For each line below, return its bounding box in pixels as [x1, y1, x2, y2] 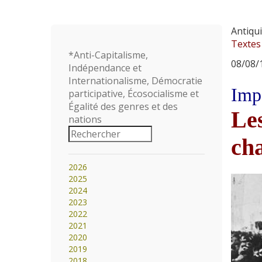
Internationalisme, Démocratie [68, 74, 202, 87]
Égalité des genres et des [68, 100, 178, 113]
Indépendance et [68, 61, 142, 74]
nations [68, 113, 102, 126]
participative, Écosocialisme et [68, 87, 199, 100]
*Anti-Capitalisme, [68, 49, 148, 61]
